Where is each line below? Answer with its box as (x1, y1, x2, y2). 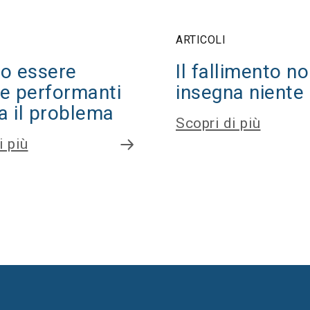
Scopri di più (176, 115, 261, 131)
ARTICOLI (176, 33, 226, 46)
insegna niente (176, 81, 304, 104)
